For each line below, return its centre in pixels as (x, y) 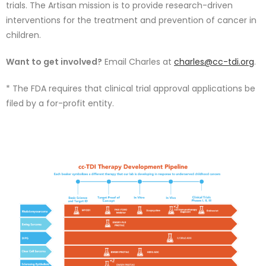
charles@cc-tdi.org (214, 62)
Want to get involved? (54, 62)
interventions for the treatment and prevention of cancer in (131, 20)
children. (23, 35)
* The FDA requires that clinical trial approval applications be (131, 88)
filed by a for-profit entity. (61, 103)
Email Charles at (138, 62)
